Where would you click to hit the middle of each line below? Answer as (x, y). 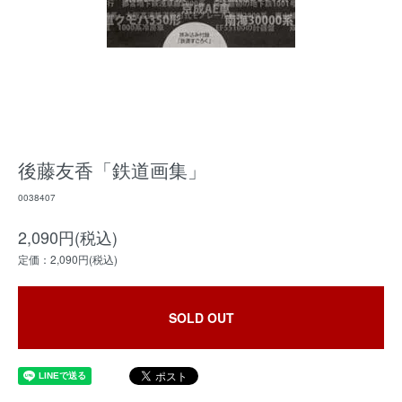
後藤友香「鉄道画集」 (112, 170)
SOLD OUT (201, 318)
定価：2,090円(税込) (68, 259)
